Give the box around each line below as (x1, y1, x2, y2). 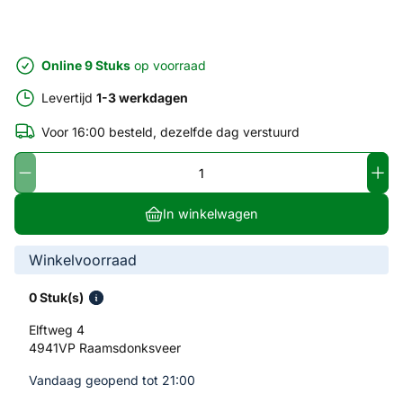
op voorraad (130, 58, 206, 73)
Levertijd (41, 90, 96, 105)
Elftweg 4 (29, 321, 85, 337)
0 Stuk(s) (29, 289, 84, 305)
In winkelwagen (163, 205, 258, 221)
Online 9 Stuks (41, 58, 130, 73)
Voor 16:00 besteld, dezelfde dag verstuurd (41, 124, 300, 139)
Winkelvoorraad (29, 250, 137, 269)
